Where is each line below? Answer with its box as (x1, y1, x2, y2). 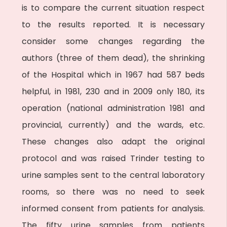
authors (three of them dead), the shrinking (21, 52, 205, 64)
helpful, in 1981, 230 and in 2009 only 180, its (21, 86, 205, 97)
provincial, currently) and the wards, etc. (21, 119, 205, 131)
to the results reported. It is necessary (21, 19, 205, 30)
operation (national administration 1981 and (21, 102, 205, 114)
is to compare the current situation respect (21, 2, 205, 14)
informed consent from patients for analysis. (21, 203, 205, 214)
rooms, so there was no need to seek (21, 186, 205, 198)
